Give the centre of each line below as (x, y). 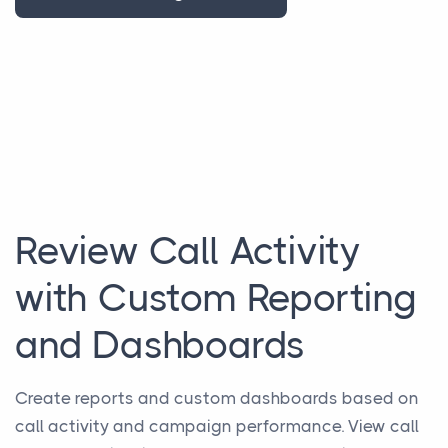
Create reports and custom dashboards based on (217, 397)
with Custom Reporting (216, 297)
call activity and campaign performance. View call (217, 425)
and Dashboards (160, 344)
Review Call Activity (188, 250)
